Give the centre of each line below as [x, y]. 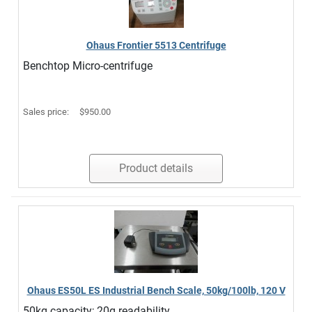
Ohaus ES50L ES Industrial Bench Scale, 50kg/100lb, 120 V [156, 290]
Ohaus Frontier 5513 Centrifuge [156, 45]
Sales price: [47, 112]
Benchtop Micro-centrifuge [88, 66]
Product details [156, 168]
